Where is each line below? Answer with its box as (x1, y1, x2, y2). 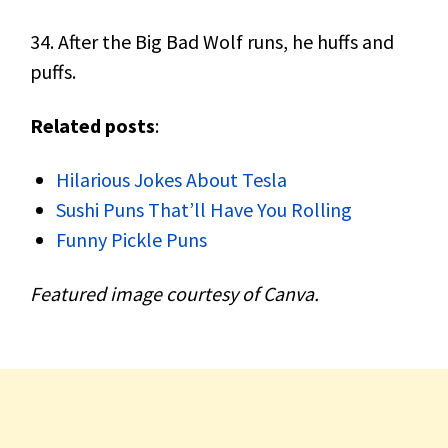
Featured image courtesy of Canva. (30, 281, 319, 306)
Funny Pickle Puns (56, 227, 207, 252)
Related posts (30, 113, 155, 138)
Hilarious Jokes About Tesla (56, 167, 287, 192)
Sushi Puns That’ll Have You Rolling (56, 197, 352, 222)
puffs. (30, 59, 76, 84)
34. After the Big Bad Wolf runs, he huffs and (30, 29, 394, 54)
